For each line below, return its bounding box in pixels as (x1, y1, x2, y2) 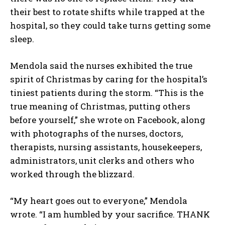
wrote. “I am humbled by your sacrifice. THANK (10, 208, 210, 220)
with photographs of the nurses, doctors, (10, 128, 183, 140)
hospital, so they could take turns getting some (10, 20, 210, 32)
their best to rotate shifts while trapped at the (10, 6, 204, 18)
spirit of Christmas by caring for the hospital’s (10, 73, 207, 85)
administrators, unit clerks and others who (10, 155, 194, 167)
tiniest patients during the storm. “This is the (10, 87, 203, 99)
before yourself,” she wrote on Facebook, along (10, 114, 205, 126)
